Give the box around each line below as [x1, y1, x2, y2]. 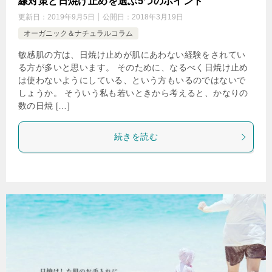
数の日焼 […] [18, 101, 70, 110]
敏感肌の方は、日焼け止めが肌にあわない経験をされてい [18, 50, 246, 59]
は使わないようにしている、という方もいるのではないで [18, 75, 246, 85]
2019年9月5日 [47, 13, 95, 21]
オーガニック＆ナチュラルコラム [24, 29, 133, 38]
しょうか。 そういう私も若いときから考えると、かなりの [18, 88, 248, 98]
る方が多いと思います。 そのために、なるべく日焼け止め [18, 63, 248, 72]
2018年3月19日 [132, 13, 183, 21]
